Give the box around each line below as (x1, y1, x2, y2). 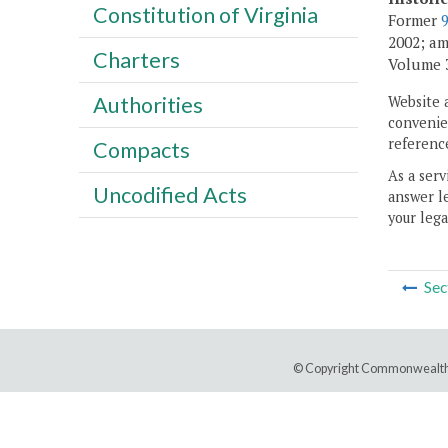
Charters (92, 46, 180, 73)
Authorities (92, 91, 203, 118)
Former (388, 10, 441, 31)
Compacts (92, 136, 190, 163)
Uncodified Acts (92, 181, 247, 208)
